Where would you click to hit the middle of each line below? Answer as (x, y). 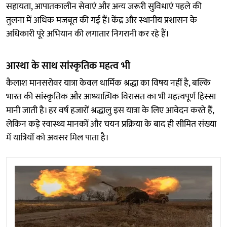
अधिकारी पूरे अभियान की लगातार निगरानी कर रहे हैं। (88, 34)
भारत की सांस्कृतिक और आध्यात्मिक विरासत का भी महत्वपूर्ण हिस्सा (111, 97)
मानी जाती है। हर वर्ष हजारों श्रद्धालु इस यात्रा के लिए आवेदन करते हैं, (110, 110)
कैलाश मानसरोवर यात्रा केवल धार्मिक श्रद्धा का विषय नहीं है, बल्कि (108, 83)
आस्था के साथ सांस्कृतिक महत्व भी (68, 66)
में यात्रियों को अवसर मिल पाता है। (58, 138)
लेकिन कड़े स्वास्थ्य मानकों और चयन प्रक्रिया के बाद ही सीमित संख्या (111, 124)
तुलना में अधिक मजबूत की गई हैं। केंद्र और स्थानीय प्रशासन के (102, 20)
